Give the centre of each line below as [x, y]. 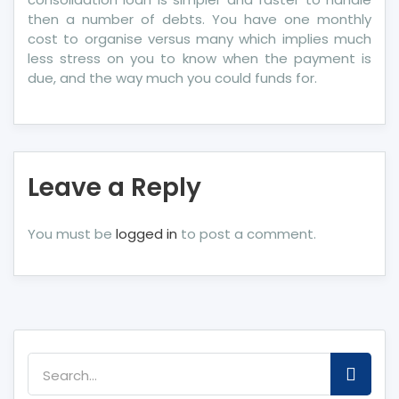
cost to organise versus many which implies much [199, 39]
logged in [147, 234]
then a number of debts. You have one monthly [199, 19]
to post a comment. [247, 234]
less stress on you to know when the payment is [199, 58]
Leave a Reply [114, 187]
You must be [72, 234]
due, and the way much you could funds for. [172, 78]
